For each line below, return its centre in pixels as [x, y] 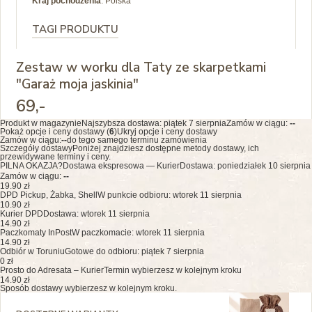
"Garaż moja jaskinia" [77, 84]
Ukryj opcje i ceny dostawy [167, 131]
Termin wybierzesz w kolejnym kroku [173, 270]
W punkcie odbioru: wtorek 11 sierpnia [170, 195]
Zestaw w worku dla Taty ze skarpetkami [141, 67]
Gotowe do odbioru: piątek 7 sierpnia [134, 251]
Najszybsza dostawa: [123, 123]
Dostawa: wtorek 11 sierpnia [96, 213]
